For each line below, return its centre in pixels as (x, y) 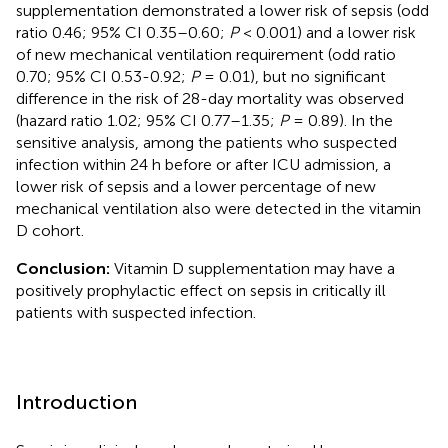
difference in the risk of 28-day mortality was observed (210, 98)
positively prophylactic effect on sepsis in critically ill (201, 290)
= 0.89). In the (341, 120)
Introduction (76, 401)
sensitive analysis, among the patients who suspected (206, 142)
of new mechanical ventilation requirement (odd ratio (206, 54)
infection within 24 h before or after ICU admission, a (203, 164)
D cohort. (50, 230)
